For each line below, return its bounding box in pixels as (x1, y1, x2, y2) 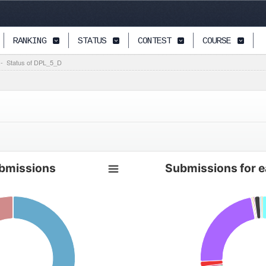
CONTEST (138, 36, 171, 46)
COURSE (202, 36, 231, 46)
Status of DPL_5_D (7, 58, 62, 67)
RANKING (13, 36, 46, 46)
